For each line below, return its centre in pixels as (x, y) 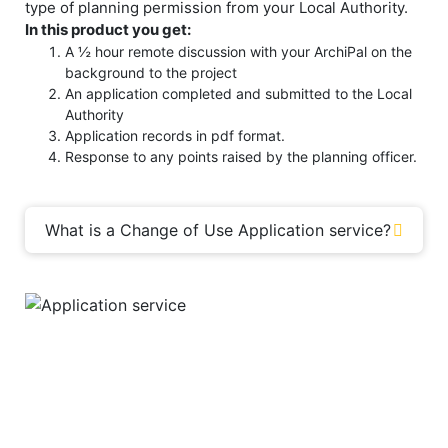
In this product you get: (108, 29)
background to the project (151, 72)
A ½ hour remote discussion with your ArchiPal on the (238, 51)
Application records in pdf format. (175, 135)
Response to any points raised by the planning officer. (241, 156)
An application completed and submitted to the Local (238, 93)
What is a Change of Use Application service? (218, 229)
